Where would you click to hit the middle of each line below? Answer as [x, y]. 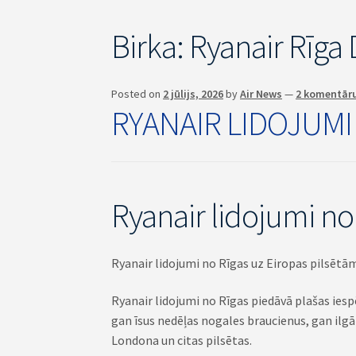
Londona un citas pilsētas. [182, 341]
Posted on [137, 94]
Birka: [151, 46]
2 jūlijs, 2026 [193, 94]
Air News [261, 94]
